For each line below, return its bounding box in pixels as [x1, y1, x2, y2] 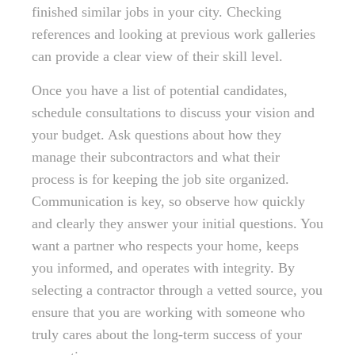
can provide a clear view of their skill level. [32, 48, 283, 64]
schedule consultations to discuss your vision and [32, 105, 315, 120]
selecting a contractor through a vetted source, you [32, 282, 323, 298]
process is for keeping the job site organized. [32, 171, 289, 187]
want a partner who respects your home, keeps [32, 238, 299, 254]
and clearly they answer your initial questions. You [32, 216, 323, 231]
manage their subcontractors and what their [32, 149, 280, 165]
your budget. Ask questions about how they [32, 127, 281, 143]
